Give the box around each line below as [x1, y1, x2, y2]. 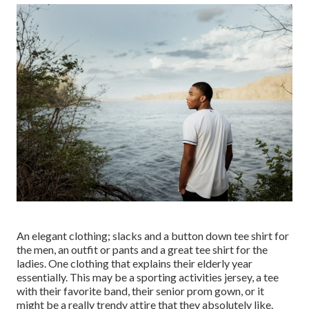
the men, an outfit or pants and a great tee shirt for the [17, 242, 268, 256]
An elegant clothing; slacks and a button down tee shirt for [17, 228, 289, 242]
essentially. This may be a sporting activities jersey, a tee [17, 270, 279, 283]
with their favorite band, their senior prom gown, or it [17, 283, 264, 297]
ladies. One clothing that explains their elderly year [17, 256, 252, 270]
